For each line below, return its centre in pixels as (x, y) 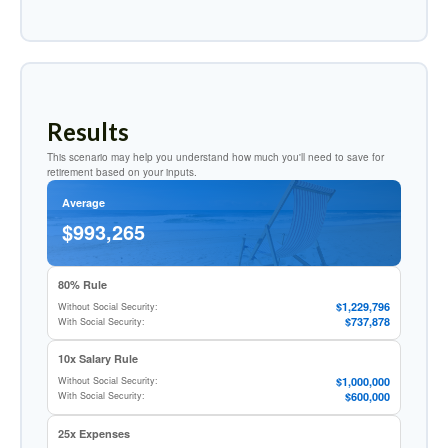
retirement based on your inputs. (122, 172)
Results (88, 131)
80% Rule (82, 284)
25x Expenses (94, 433)
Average (83, 202)
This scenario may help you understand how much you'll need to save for (215, 157)
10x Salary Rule (98, 358)
